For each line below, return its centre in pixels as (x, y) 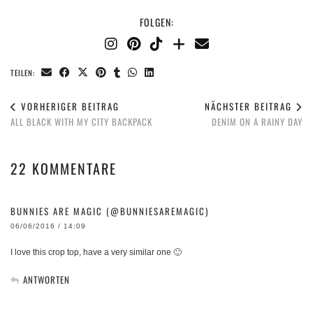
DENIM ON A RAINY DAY (257, 122)
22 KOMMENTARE (64, 169)
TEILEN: (24, 73)
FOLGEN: (156, 22)
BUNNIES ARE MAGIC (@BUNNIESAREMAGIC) (110, 211)
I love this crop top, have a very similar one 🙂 (96, 253)
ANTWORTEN (46, 280)
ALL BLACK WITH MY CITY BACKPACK (81, 122)
